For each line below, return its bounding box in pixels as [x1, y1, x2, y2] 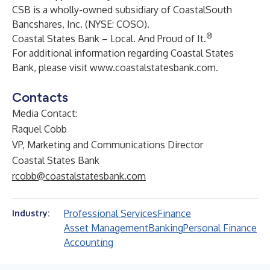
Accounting [64, 236, 113, 248]
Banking [148, 222, 183, 234]
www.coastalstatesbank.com [90, 61, 216, 74]
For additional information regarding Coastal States [12, 47, 234, 59]
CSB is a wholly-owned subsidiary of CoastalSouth [12, 4, 232, 16]
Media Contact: [12, 107, 77, 119]
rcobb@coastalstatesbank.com [12, 170, 146, 182]
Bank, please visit [12, 61, 90, 74]
